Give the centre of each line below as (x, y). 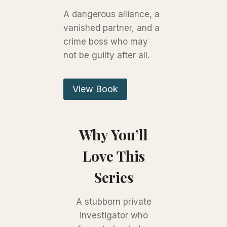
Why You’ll (113, 135)
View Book (96, 89)
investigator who (113, 216)
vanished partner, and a (112, 28)
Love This (113, 156)
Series (113, 177)
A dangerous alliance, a (112, 14)
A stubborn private (113, 202)
